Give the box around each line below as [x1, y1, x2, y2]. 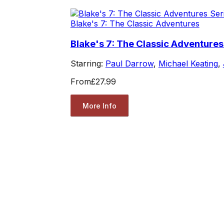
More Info [82, 101, 116, 110]
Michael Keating [158, 58, 218, 69]
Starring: [70, 58, 105, 69]
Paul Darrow [105, 58, 153, 69]
